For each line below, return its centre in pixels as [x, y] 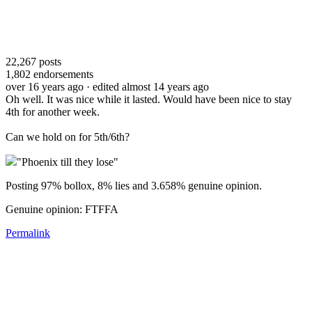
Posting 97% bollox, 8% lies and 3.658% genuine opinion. [135, 185]
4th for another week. [53, 111]
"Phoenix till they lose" [68, 162]
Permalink [28, 233]
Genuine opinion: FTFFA [62, 209]
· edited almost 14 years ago [148, 86]
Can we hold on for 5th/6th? [68, 136]
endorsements [62, 74]
